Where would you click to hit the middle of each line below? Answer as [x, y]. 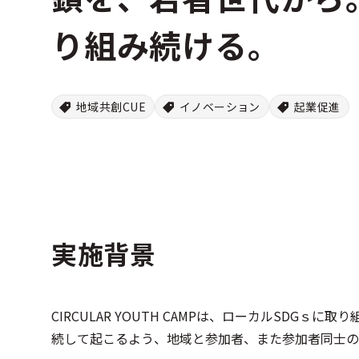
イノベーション [220, 107]
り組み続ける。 [166, 45]
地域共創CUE [111, 107]
